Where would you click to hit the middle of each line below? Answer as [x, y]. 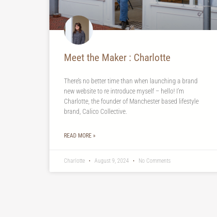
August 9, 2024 [112, 161]
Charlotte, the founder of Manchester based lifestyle [131, 101]
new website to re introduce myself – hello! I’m [124, 91]
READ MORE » [80, 135]
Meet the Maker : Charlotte [117, 57]
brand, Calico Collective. [95, 111]
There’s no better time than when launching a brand [131, 81]
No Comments [154, 161]
